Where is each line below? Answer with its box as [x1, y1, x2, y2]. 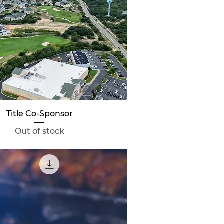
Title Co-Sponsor [6, 109, 73, 119]
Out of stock [14, 126, 64, 136]
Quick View [19, 108, 60, 118]
